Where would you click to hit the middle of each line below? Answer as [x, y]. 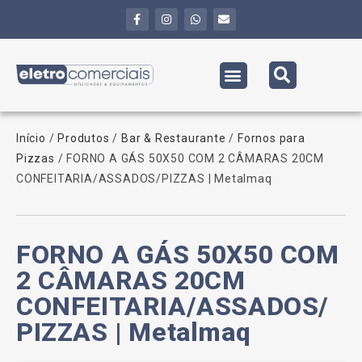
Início [31, 138]
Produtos [84, 138]
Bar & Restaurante [174, 138]
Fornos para [271, 138]
